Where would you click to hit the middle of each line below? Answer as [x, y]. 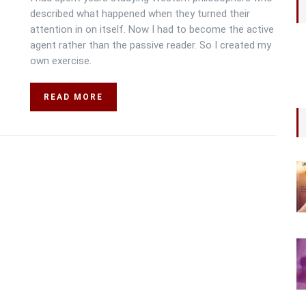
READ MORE [73, 97]
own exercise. [61, 61]
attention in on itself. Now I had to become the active [152, 29]
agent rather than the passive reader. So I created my [151, 45]
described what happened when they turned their [140, 14]
